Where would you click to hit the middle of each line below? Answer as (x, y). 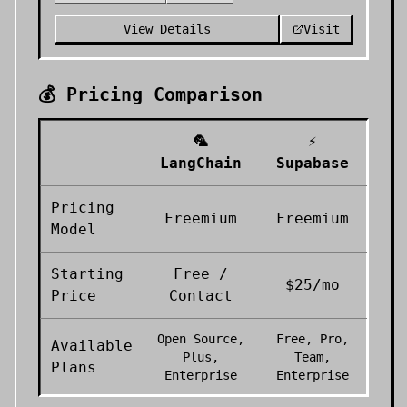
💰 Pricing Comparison (150, 94)
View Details (167, 29)
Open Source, (201, 339)
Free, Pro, (313, 339)
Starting (87, 274)
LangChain (201, 163)
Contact (201, 296)
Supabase (313, 163)
